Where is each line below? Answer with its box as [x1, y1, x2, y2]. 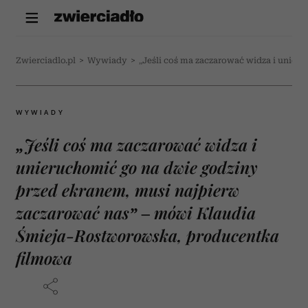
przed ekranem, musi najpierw [16, 179, 239, 201]
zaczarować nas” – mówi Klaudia [16, 201, 256, 223]
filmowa [16, 247, 72, 269]
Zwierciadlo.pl [16, 56, 76, 65]
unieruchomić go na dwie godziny [16, 156, 258, 178]
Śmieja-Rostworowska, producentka [16, 224, 279, 246]
